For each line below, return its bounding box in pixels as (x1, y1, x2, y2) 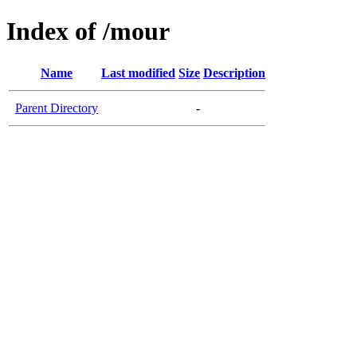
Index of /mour (6, 17, 170, 46)
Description (203, 65, 265, 80)
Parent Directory (15, 100, 98, 115)
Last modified (101, 65, 175, 80)
